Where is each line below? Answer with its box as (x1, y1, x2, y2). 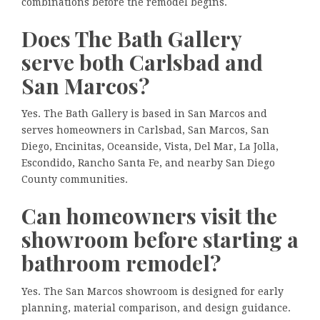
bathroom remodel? (21, 249, 221, 278)
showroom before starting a (21, 225, 299, 254)
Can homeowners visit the (21, 201, 277, 231)
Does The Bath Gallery (21, 24, 241, 53)
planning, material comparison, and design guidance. (21, 301, 291, 314)
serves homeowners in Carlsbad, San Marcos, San (21, 124, 269, 136)
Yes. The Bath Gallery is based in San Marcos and (21, 108, 267, 120)
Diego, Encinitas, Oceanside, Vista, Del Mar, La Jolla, (21, 141, 279, 153)
